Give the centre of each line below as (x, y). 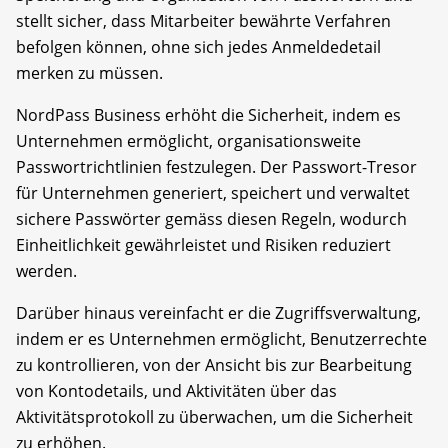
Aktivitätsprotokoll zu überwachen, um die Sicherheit (214, 416)
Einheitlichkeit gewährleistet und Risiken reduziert (203, 244)
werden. (46, 270)
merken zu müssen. (89, 72)
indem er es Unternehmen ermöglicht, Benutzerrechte (221, 338)
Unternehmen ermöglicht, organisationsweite (188, 140)
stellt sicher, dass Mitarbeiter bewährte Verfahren (203, 20)
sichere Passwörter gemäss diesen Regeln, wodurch (211, 218)
